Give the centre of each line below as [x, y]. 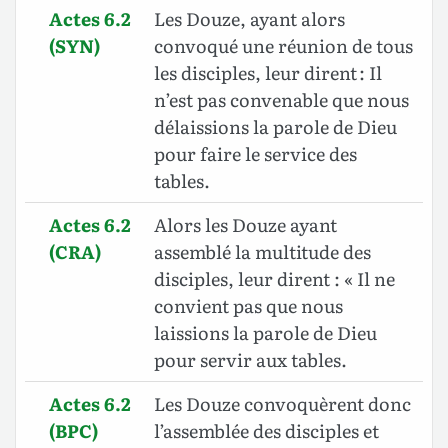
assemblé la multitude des [262, 252]
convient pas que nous [248, 306]
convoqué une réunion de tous [283, 46]
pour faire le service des [255, 154]
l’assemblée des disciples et [266, 431]
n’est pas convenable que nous [281, 100]
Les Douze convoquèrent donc [282, 404]
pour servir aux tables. [250, 360]
